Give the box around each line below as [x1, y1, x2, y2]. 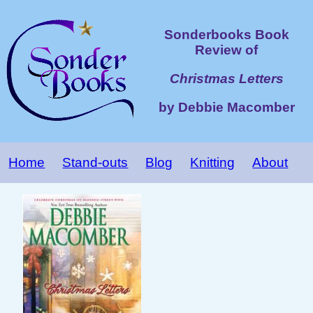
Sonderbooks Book [163, 27, 289, 43]
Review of [195, 43, 258, 58]
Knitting [190, 155, 235, 170]
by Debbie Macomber [158, 99, 295, 115]
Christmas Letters [169, 71, 284, 86]
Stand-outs [62, 155, 129, 170]
